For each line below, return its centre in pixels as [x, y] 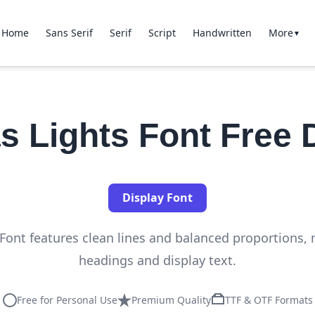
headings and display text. [157, 260]
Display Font [157, 198]
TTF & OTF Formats [269, 300]
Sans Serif [69, 33]
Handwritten [222, 33]
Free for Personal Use [67, 300]
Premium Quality [171, 300]
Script [162, 33]
